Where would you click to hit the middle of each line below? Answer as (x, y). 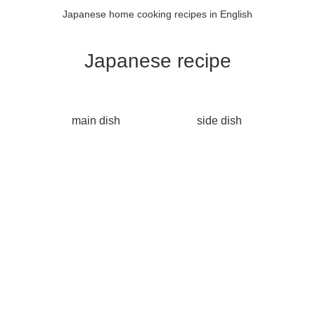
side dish (219, 120)
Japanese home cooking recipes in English (157, 14)
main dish (96, 120)
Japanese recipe (157, 60)
